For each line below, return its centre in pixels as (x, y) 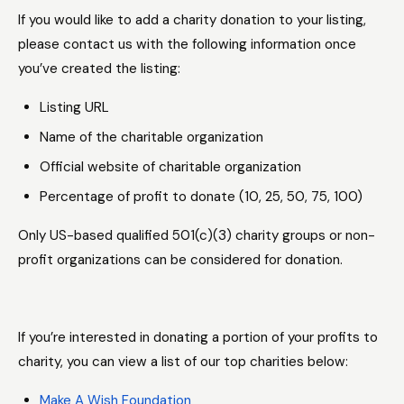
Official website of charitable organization (170, 167)
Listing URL (74, 107)
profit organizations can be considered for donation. (182, 260)
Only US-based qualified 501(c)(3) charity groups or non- (197, 235)
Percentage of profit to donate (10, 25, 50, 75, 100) (201, 197)
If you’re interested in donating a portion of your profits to (198, 337)
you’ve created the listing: (99, 69)
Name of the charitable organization (151, 137)
